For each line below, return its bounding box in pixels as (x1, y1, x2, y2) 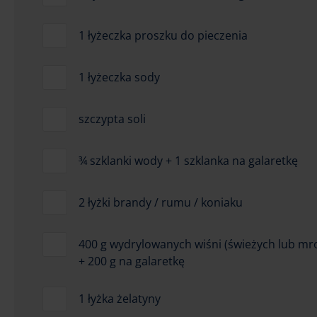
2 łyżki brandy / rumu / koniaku (79, 194, 243, 210)
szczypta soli (79, 110, 146, 127)
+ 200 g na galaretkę (79, 253, 185, 269)
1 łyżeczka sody (79, 69, 160, 85)
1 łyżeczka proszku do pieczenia (79, 27, 248, 43)
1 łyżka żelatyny (79, 290, 161, 306)
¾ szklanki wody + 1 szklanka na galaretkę (79, 152, 298, 168)
